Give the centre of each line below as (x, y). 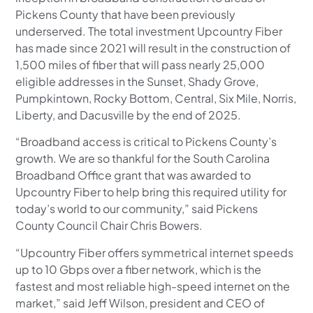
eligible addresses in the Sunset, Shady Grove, (137, 82)
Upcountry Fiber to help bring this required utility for (151, 192)
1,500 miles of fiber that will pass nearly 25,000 (140, 65)
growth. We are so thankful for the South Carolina (143, 159)
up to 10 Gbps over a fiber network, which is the (139, 269)
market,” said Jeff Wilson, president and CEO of (140, 303)
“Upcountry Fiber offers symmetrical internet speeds (155, 252)
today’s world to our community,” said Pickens (137, 209)
